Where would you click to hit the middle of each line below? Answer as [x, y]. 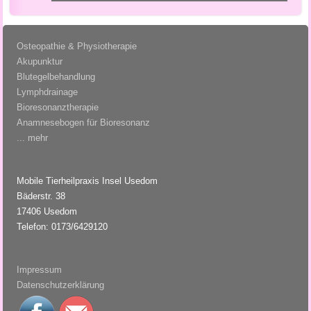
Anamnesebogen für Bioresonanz [84, 123]
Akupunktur [40, 62]
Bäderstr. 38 [41, 196]
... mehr [33, 138]
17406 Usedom [47, 212]
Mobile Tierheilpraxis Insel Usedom [87, 181]
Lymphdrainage [48, 92]
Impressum [40, 270]
